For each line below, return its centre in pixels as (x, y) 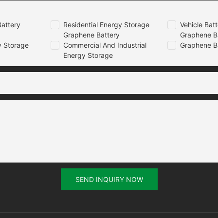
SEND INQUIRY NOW (109, 179)
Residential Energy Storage (106, 24)
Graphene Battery (91, 35)
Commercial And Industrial (105, 45)
